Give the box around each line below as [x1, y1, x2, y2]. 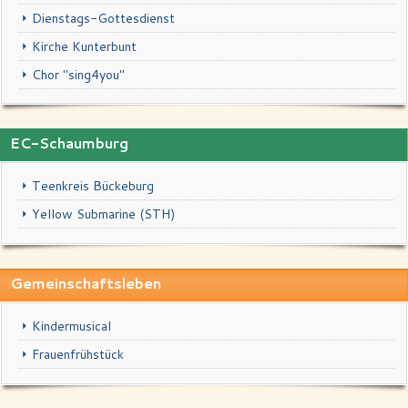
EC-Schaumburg [10, 133, 128, 154]
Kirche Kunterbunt [32, 36, 138, 56]
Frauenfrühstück [32, 344, 125, 363]
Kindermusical [32, 316, 112, 335]
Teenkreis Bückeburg [32, 177, 155, 196]
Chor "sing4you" [32, 65, 126, 84]
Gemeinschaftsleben [10, 272, 161, 293]
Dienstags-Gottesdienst [32, 8, 176, 27]
